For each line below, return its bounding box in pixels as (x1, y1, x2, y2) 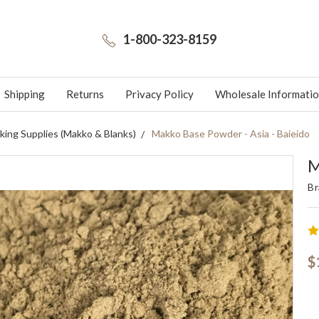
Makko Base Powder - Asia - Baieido (152, 127, 310, 140)
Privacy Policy (125, 88, 194, 100)
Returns (66, 88, 104, 100)
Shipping (4, 88, 45, 100)
